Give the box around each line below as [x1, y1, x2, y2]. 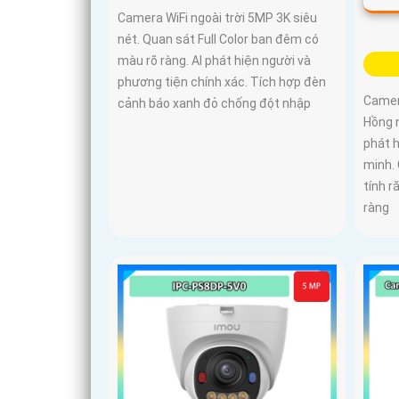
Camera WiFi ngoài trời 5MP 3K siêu [118, 10, 317, 25]
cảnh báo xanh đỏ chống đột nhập [118, 95, 311, 110]
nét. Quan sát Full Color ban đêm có [118, 31, 319, 46]
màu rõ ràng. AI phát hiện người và [118, 53, 311, 68]
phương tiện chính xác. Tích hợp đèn [118, 74, 326, 89]
